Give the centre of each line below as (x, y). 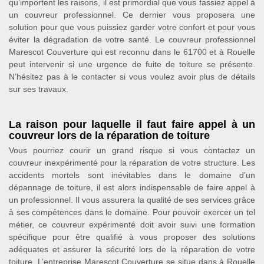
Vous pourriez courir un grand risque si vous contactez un (132, 150)
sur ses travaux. (39, 89)
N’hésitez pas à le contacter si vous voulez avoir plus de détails (132, 77)
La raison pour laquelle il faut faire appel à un (132, 124)
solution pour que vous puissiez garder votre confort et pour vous (132, 27)
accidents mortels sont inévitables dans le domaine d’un (132, 175)
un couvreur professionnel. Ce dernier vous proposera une (132, 15)
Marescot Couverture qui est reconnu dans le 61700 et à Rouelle (132, 52)
